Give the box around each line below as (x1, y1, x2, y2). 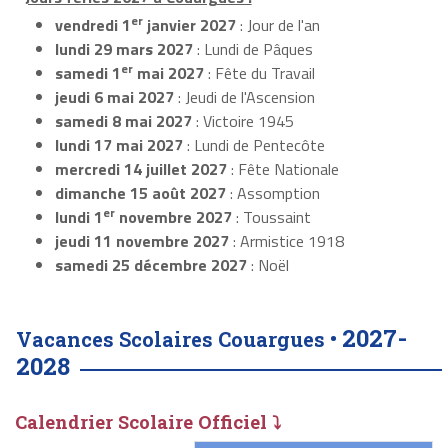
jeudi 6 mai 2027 (55, 85, 174, 110)
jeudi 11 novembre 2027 (55, 229, 229, 254)
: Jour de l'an (236, 13, 320, 38)
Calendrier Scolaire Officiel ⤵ (15, 410, 281, 435)
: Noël (247, 253, 289, 278)
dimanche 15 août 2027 (55, 181, 226, 206)
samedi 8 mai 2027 (55, 109, 192, 134)
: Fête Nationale (227, 157, 339, 182)
